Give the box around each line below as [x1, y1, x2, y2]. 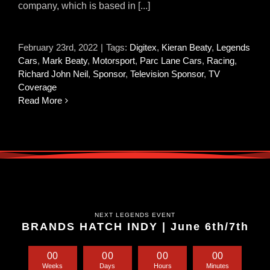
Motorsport [92, 55, 135, 66]
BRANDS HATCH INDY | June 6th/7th [21, 220, 249, 233]
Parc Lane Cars [140, 55, 202, 66]
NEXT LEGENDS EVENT [95, 212, 175, 218]
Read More [18, 95, 62, 105]
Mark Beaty [42, 55, 87, 66]
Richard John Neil [18, 69, 88, 79]
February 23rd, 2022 [18, 42, 98, 52]
